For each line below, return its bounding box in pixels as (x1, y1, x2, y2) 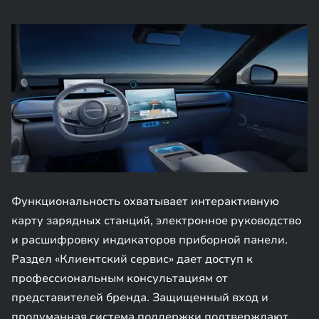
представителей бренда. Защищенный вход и (11, 290, 268, 305)
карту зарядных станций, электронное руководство (11, 213, 301, 229)
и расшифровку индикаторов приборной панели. (11, 232, 288, 248)
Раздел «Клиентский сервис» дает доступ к (11, 251, 253, 267)
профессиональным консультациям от (11, 271, 228, 286)
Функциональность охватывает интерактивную (11, 194, 279, 209)
